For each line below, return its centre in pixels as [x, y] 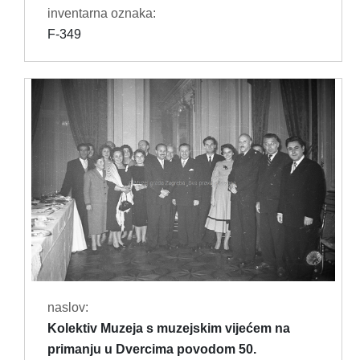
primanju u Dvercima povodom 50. [151, 350]
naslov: [67, 308]
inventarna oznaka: [101, 13]
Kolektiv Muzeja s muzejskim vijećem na [168, 329]
